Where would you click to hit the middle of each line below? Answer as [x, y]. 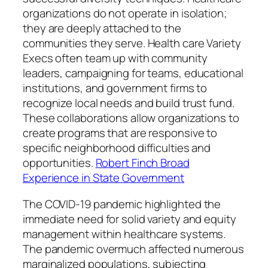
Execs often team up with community [115, 58]
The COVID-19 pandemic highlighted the [122, 204]
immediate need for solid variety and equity [130, 219]
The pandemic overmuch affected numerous [134, 249]
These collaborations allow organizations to [131, 118]
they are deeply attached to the [102, 28]
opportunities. [59, 163]
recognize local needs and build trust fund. [129, 103]
